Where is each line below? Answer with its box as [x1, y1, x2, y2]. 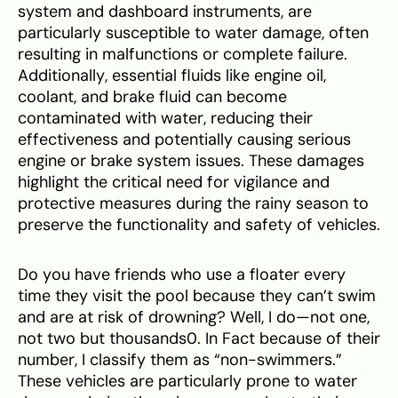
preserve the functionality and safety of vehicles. [18, 214, 380, 235]
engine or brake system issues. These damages [18, 150, 364, 171]
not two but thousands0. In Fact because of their [18, 328, 380, 348]
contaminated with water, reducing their [18, 107, 313, 128]
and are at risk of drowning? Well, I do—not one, [18, 306, 370, 327]
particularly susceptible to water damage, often [18, 22, 369, 43]
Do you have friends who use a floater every [18, 264, 346, 284]
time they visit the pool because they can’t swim [18, 285, 376, 306]
